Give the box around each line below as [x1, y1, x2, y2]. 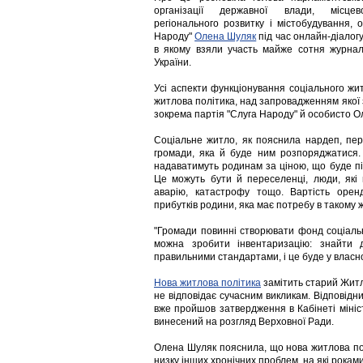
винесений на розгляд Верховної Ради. [154, 316, 334, 327]
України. [154, 57, 191, 68]
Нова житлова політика [154, 277, 261, 288]
